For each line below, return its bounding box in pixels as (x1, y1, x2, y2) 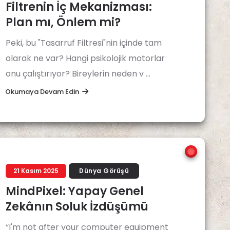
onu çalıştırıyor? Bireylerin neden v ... (6, 68, 150, 80)
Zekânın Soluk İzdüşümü (6, 199, 148, 215)
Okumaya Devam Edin (5, 87, 79, 97)
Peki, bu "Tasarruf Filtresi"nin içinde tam (6, 37, 162, 49)
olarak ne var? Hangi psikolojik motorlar (6, 52, 165, 64)
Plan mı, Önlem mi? (6, 14, 121, 30)
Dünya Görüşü (79, 166, 129, 175)
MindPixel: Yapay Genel (6, 183, 144, 199)
